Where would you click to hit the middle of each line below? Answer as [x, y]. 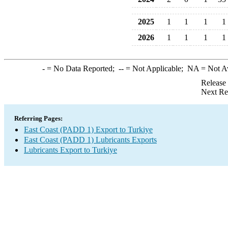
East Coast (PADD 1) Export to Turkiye [88, 130]
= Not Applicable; [155, 68]
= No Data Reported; [81, 68]
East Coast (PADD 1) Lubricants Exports [90, 140]
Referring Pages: [38, 118]
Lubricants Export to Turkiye [70, 150]
